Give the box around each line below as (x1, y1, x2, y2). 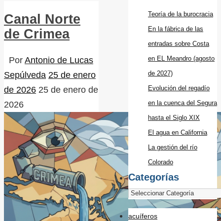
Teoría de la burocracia (148, 10, 213, 18)
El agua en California (148, 128, 207, 136)
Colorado (148, 158, 173, 166)
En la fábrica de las (148, 25, 203, 33)
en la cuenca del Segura (148, 99, 217, 107)
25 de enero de (38, 84, 98, 95)
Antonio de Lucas (25, 55, 93, 65)
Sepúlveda (4, 70, 46, 80)
